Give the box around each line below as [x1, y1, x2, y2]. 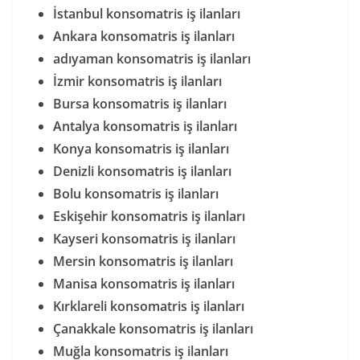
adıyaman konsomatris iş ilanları [53, 49, 251, 67]
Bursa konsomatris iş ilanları [53, 94, 227, 112]
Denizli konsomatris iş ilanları [53, 162, 231, 180]
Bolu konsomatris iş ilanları [53, 184, 219, 202]
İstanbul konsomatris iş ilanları [53, 4, 240, 22]
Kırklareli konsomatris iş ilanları [53, 297, 244, 315]
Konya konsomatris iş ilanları [53, 139, 229, 157]
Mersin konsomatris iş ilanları [53, 252, 233, 270]
